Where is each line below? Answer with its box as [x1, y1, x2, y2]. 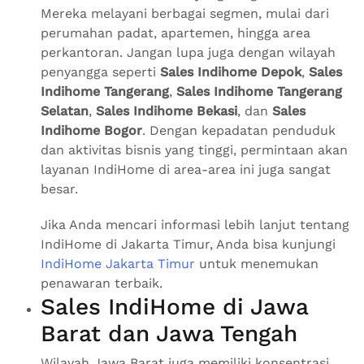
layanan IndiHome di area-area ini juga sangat [41, 162, 331, 178]
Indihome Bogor [41, 123, 142, 139]
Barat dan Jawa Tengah [41, 320, 297, 348]
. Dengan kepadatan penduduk [142, 123, 336, 139]
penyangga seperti [41, 64, 160, 80]
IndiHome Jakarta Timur [41, 256, 195, 272]
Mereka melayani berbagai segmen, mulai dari [41, 6, 329, 22]
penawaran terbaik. [41, 275, 162, 292]
